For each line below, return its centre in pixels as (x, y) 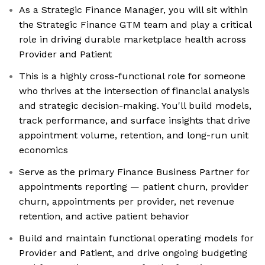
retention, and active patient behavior (104, 216)
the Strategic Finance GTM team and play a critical (135, 25)
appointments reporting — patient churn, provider (134, 187)
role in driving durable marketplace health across (132, 40)
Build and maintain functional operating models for (136, 238)
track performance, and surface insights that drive (135, 121)
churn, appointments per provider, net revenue (127, 202)
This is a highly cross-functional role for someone (132, 76)
